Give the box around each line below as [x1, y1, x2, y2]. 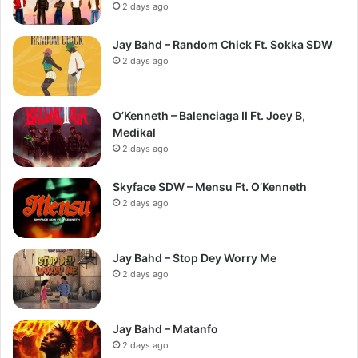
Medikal [113, 125, 156, 139]
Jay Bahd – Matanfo [113, 322, 218, 336]
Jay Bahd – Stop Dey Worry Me [113, 251, 276, 265]
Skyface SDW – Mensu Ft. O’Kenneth [113, 180, 307, 193]
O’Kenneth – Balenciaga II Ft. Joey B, [113, 109, 305, 122]
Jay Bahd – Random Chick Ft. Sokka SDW [113, 38, 332, 51]
